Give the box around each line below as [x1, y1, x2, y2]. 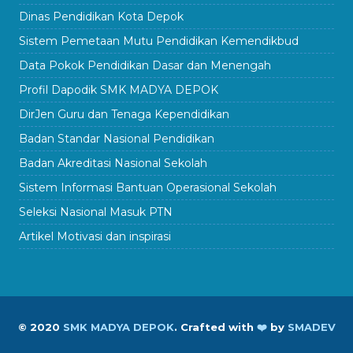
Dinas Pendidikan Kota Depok [19, 9, 184, 24]
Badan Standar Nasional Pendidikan [19, 131, 214, 146]
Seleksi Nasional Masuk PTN [19, 204, 173, 219]
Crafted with [180, 320, 257, 333]
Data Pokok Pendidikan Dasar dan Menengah [19, 58, 271, 72]
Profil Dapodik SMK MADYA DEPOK [19, 82, 218, 97]
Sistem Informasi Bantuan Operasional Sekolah [19, 180, 277, 195]
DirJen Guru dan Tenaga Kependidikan [19, 106, 229, 121]
